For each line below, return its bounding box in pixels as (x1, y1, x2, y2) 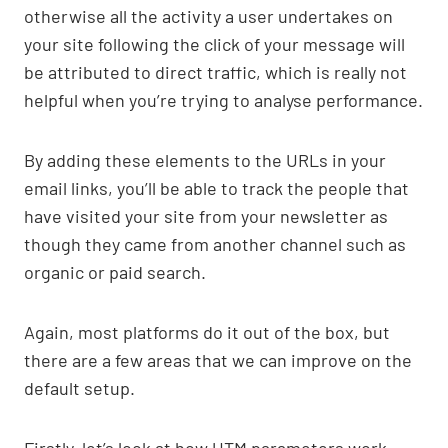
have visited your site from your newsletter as (24, 205, 388, 228)
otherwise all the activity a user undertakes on (24, 5, 393, 28)
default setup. (24, 377, 135, 400)
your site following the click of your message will (24, 33, 405, 56)
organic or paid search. (24, 261, 206, 284)
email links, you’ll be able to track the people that (24, 177, 409, 200)
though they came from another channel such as (24, 233, 406, 256)
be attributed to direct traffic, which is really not (24, 61, 407, 84)
